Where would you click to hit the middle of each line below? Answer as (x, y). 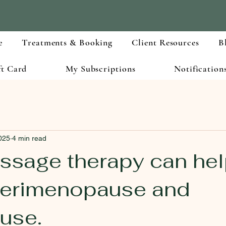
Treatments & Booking (67, 42)
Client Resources (165, 42)
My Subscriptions (101, 68)
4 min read (29, 138)
